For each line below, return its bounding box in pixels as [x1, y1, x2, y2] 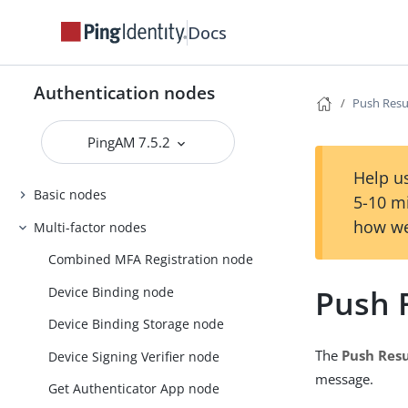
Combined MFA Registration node [48, 250, 254, 269]
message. [315, 370, 374, 388]
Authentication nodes [34, 81, 216, 104]
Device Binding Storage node [48, 315, 225, 333]
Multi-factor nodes [34, 218, 148, 236]
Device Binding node [48, 282, 175, 301]
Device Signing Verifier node [48, 347, 220, 365]
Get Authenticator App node [48, 380, 220, 398]
